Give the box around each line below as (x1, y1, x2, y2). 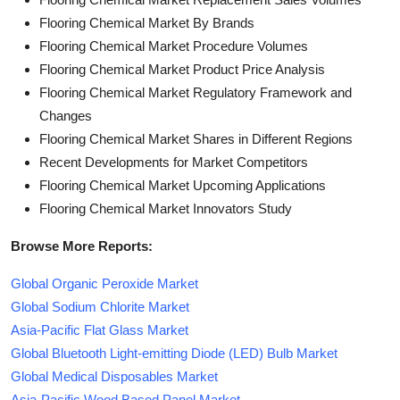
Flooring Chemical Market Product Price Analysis (39, 61, 325, 77)
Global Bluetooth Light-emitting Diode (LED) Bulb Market (11, 345, 337, 361)
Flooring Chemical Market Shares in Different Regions (39, 130, 353, 146)
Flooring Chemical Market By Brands (39, 14, 254, 30)
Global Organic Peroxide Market (11, 275, 198, 291)
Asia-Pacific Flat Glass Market (11, 321, 188, 337)
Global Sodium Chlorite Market (11, 298, 189, 314)
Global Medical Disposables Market (11, 368, 218, 384)
